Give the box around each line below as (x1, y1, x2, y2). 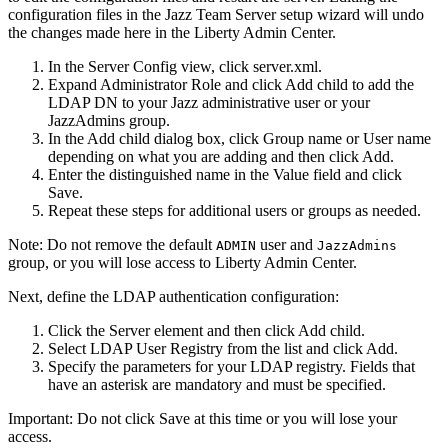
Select (48, 340, 90, 358)
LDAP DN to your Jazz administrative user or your (48, 94, 370, 112)
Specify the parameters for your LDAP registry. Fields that (48, 358, 415, 376)
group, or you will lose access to (8, 254, 215, 272)
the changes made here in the (8, 24, 194, 42)
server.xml (253, 58, 318, 76)
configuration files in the (8, 6, 165, 24)
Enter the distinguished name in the (48, 166, 273, 184)
